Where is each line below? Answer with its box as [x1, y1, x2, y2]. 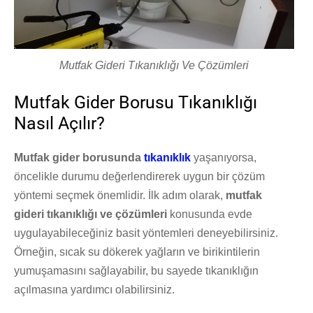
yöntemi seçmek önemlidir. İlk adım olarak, [14, 189, 226, 201]
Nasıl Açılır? [14, 112, 105, 133]
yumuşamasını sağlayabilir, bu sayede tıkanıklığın [14, 264, 259, 277]
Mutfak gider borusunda [14, 151, 144, 163]
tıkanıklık [144, 151, 191, 163]
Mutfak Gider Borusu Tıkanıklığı [14, 92, 257, 112]
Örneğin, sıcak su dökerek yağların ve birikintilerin [14, 245, 260, 258]
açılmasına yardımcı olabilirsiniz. [14, 283, 175, 296]
